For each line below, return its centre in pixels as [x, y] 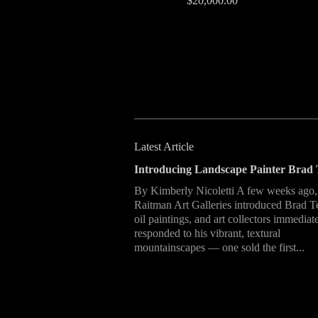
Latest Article [164, 147]
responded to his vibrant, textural [207, 233]
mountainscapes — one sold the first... [219, 247]
